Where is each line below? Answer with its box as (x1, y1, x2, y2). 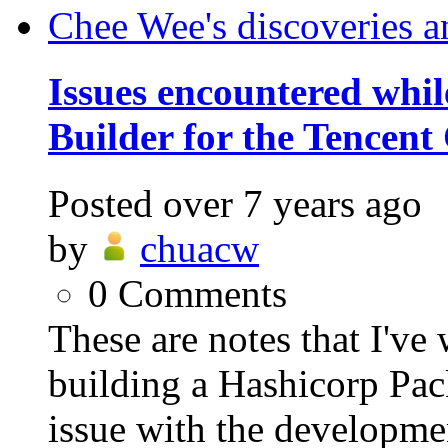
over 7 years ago (163, 181, 422, 225)
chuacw (140, 226, 259, 270)
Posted (48, 181, 153, 225)
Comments (118, 271, 287, 315)
